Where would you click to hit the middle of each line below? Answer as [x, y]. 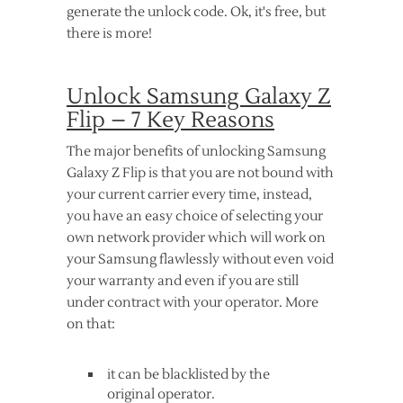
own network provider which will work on [196, 238]
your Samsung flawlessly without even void [200, 260]
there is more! [109, 34]
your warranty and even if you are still [183, 281]
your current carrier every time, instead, [189, 195]
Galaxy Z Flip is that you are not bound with [200, 173]
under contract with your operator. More [193, 303]
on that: [91, 324]
